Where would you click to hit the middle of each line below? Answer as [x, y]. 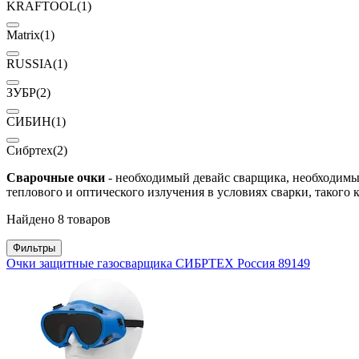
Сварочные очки [56, 178]
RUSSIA [30, 64]
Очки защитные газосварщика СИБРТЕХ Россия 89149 [158, 264]
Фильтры [34, 248]
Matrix [23, 35]
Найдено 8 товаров [58, 220]
